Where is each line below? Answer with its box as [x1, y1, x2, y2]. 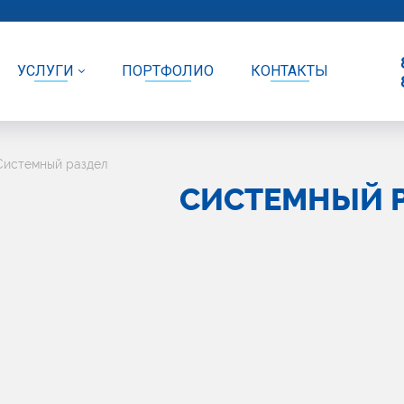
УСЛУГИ [17, 62, 74, 80]
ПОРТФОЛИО [122, 62, 214, 80]
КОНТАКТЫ [251, 62, 328, 80]
